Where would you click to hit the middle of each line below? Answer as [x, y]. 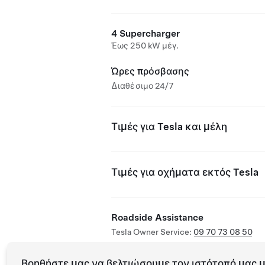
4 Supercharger [146, 33]
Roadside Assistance [157, 217]
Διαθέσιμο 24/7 [143, 86]
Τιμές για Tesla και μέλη [169, 127]
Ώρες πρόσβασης [150, 71]
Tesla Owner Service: [152, 232]
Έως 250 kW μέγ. [145, 46]
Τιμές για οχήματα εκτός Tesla [185, 172]
